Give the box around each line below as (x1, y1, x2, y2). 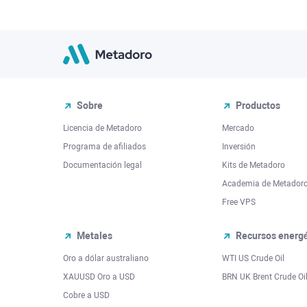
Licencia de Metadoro (63, 123, 142, 133)
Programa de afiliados (63, 142, 146, 151)
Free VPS (222, 197, 256, 207)
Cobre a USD (63, 291, 110, 300)
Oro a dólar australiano (63, 254, 149, 263)
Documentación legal (63, 160, 142, 170)
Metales (77, 230, 112, 241)
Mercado (222, 123, 254, 133)
